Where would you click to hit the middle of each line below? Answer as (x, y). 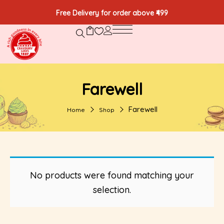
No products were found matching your (112, 175)
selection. (112, 190)
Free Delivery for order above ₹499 (112, 13)
